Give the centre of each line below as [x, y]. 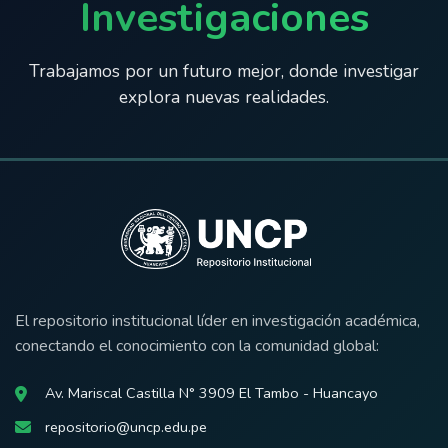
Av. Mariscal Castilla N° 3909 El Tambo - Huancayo [211, 393]
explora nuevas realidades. [224, 97]
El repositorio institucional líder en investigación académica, [217, 321]
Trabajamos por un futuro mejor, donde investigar [224, 71]
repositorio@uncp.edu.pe [126, 426]
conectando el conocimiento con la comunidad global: [197, 346]
